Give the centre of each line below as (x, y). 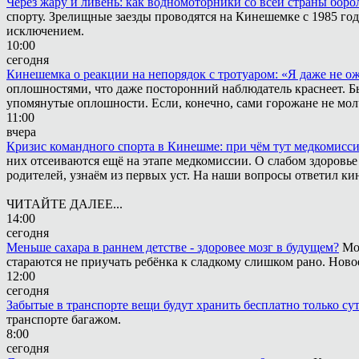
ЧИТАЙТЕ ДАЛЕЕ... (65, 204)
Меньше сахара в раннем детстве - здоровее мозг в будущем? (173, 247)
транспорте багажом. (64, 319)
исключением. (45, 31)
